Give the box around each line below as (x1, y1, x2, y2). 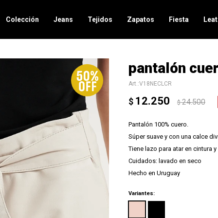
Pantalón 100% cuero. (128, 121, 188, 128)
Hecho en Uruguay (128, 169, 180, 177)
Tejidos (88, 16, 113, 23)
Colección (6, 16, 39, 23)
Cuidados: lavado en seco (128, 157, 201, 164)
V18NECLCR (139, 80, 172, 87)
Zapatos (127, 16, 155, 23)
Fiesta (169, 16, 189, 23)
